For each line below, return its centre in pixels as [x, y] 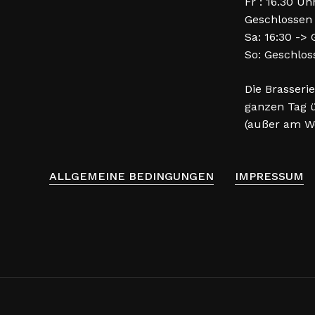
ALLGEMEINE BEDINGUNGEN [131, 176]
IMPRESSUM [269, 176]
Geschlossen [278, 20]
